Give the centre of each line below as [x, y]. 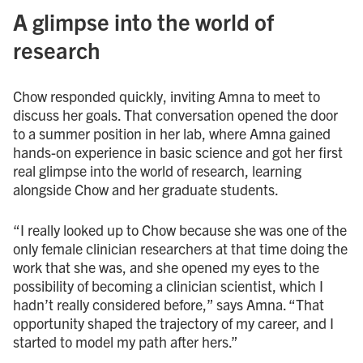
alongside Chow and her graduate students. [146, 189]
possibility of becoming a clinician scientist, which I [168, 285]
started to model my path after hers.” [126, 341]
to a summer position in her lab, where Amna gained [172, 133]
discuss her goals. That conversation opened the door [175, 114]
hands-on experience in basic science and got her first [178, 152]
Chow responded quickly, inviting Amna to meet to [167, 96]
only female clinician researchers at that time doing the [180, 248]
